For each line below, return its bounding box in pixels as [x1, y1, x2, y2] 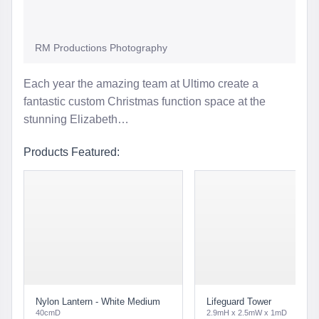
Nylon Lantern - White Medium [36, 296, 160, 308]
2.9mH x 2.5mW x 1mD [206, 308, 287, 318]
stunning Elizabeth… [23, 113, 129, 126]
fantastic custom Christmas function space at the [23, 95, 266, 108]
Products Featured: [23, 146, 120, 159]
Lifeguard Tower [206, 296, 271, 308]
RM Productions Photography [35, 42, 167, 54]
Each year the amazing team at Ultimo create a [23, 78, 258, 90]
